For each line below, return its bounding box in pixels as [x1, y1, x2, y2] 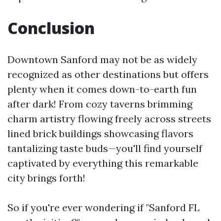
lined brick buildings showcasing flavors [7, 127, 193, 140]
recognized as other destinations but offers [7, 68, 209, 80]
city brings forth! [7, 172, 85, 184]
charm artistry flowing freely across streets [7, 112, 211, 125]
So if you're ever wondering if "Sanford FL [7, 201, 200, 214]
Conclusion [7, 17, 95, 38]
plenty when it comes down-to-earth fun [7, 83, 197, 95]
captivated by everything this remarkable [7, 157, 198, 169]
